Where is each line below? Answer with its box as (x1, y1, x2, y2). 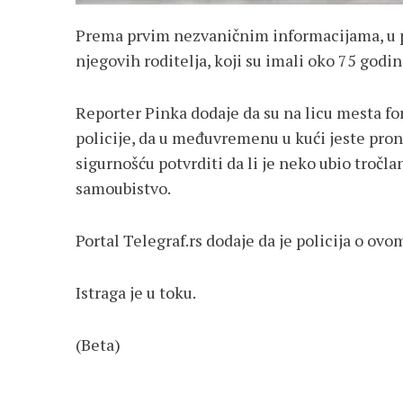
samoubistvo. (76, 177, 171, 200)
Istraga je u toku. (76, 282, 196, 304)
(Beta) (76, 334, 121, 356)
